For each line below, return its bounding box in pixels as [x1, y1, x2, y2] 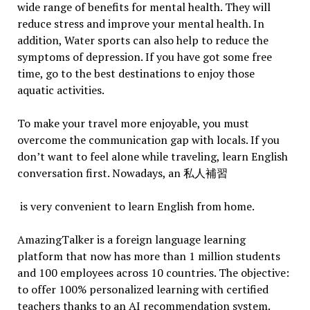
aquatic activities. [17, 82, 107, 98]
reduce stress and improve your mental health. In [17, 16, 264, 32]
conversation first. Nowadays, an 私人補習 [17, 165, 228, 181]
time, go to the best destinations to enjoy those [17, 66, 255, 82]
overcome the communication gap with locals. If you [17, 132, 280, 148]
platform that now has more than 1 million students [17, 248, 280, 264]
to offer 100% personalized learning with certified [17, 282, 268, 298]
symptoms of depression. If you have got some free [17, 49, 272, 65]
